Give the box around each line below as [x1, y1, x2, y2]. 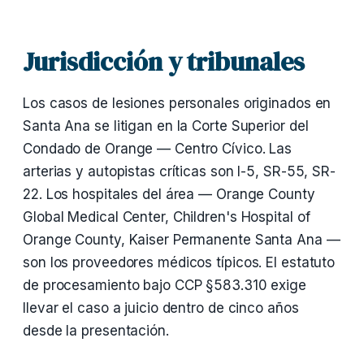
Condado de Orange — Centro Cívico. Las [23, 141, 292, 157]
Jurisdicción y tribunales [23, 44, 305, 80]
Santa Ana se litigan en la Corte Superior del [23, 118, 309, 134]
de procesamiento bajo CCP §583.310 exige [23, 277, 306, 293]
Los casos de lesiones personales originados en [23, 95, 331, 111]
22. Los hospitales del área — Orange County [23, 186, 315, 202]
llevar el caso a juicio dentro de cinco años [23, 300, 299, 316]
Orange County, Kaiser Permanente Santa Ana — [23, 232, 340, 248]
